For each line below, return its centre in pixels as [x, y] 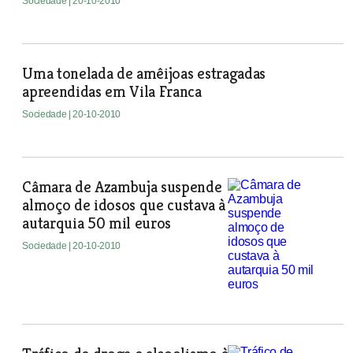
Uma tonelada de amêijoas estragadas [144, 74]
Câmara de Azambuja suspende [122, 187]
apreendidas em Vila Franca [112, 92]
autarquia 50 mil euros [97, 223]
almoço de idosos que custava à [124, 205]
